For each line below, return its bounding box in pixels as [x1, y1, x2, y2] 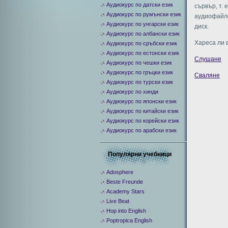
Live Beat [106, 198, 129, 204]
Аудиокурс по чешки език [106, 60, 172, 66]
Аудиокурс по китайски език [106, 108, 179, 114]
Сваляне [194, 72, 220, 79]
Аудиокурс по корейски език [106, 118, 179, 124]
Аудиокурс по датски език [106, 2, 173, 8]
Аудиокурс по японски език [106, 98, 177, 104]
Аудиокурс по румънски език [106, 11, 181, 17]
